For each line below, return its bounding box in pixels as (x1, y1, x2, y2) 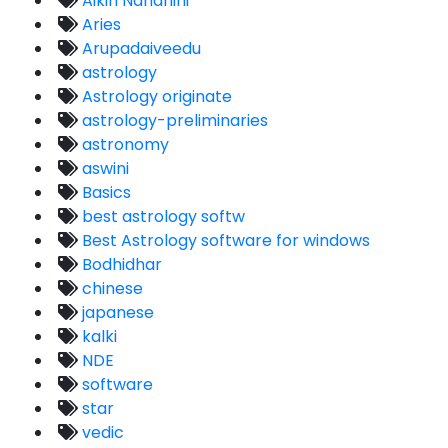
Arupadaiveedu (78, 37, 201, 61)
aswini (78, 157, 129, 181)
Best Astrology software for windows (78, 229, 370, 253)
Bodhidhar (78, 253, 162, 277)
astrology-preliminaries (78, 109, 268, 133)
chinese (78, 277, 143, 301)
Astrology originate (78, 85, 232, 109)
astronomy (78, 133, 169, 157)
